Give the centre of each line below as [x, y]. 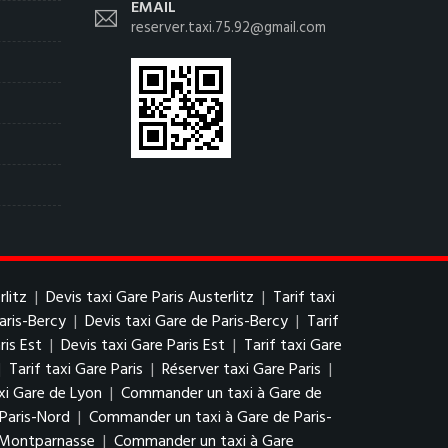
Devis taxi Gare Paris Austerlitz [150, 298]
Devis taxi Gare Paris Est [143, 346]
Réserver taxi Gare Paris [241, 370]
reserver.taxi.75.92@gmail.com [228, 28]
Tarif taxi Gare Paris [76, 370]
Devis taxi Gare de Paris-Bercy [186, 322]
